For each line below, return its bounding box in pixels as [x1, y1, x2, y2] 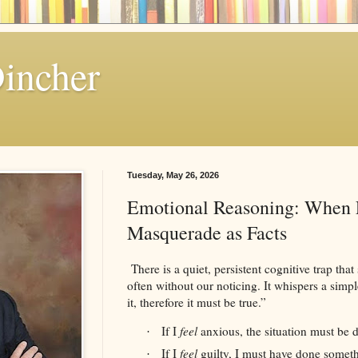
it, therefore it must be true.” [127, 293, 266, 310]
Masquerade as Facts [127, 220, 287, 245]
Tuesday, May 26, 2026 [127, 170, 219, 180]
